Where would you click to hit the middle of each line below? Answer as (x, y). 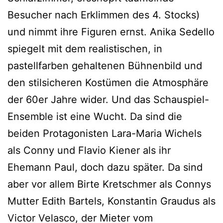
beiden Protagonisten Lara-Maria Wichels (105, 134)
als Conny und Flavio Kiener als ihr (89, 151)
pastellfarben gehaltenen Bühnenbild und (105, 66)
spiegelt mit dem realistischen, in (85, 49)
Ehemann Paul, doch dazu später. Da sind (105, 167)
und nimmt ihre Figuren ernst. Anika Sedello (111, 32)
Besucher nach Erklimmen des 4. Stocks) (104, 15)
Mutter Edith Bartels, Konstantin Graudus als (111, 201)
